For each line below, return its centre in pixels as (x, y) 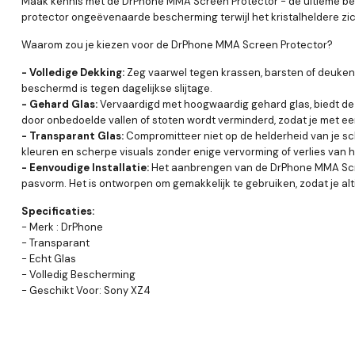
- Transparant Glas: (73, 136)
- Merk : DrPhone (63, 227)
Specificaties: (58, 211)
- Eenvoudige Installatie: (85, 167)
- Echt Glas (49, 258)
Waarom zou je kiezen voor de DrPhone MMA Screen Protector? (177, 44)
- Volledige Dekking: (73, 72)
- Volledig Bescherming (78, 274)
